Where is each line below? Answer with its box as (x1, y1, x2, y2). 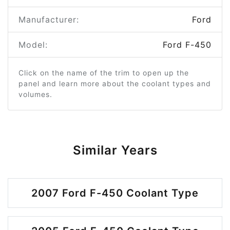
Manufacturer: (18, 14, 79, 25)
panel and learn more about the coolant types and (18, 79, 211, 88)
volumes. (18, 90, 52, 99)
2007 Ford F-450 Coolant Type (31, 187, 199, 199)
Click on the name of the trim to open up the (18, 68, 189, 77)
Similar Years (72, 143, 158, 158)
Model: (18, 40, 48, 50)
